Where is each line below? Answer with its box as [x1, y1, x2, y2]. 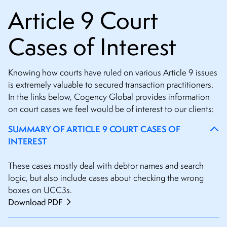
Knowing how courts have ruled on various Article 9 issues [8, 67, 217, 79]
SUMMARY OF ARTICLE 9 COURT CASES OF [8, 123, 180, 135]
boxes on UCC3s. [8, 184, 72, 196]
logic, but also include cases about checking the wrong [8, 172, 204, 184]
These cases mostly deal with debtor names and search [8, 160, 204, 172]
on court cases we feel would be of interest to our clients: [8, 103, 214, 115]
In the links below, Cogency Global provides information [8, 91, 210, 103]
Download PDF [8, 197, 64, 208]
